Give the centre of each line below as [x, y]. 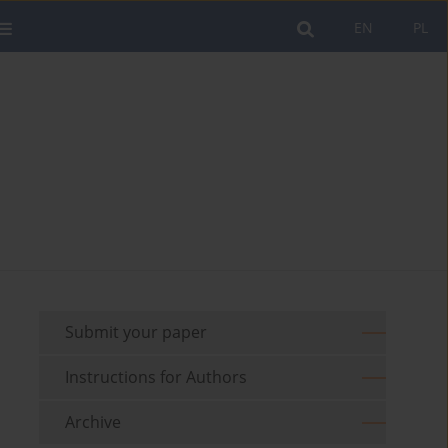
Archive [93, 422]
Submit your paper [136, 332]
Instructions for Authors [156, 377]
